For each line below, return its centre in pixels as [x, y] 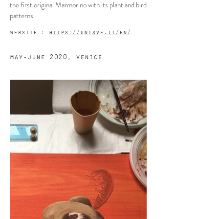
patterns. [22, 16]
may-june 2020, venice [56, 58]
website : [29, 33]
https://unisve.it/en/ [90, 33]
